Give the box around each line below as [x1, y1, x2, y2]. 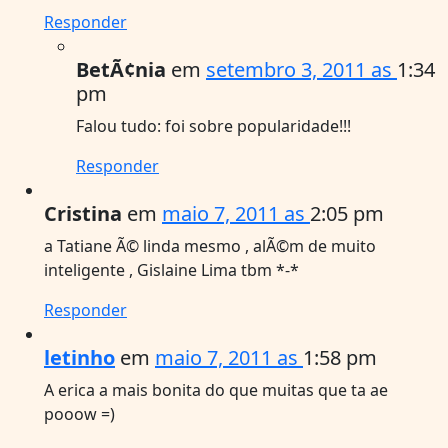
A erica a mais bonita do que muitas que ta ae [44, 378, 388, 401]
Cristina [44, 199, 122, 227]
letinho [44, 343, 115, 371]
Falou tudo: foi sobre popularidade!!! [76, 114, 351, 137]
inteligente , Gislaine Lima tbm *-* [44, 258, 299, 281]
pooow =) [44, 402, 115, 425]
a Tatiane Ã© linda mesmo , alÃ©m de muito [44, 234, 376, 257]
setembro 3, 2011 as [206, 55, 397, 83]
